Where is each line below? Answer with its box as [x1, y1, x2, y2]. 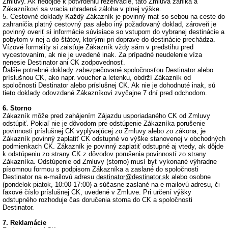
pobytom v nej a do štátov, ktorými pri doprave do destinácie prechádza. [3, 36, 215, 43]
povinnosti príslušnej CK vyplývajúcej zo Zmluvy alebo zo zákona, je [3, 127, 206, 135]
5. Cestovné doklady [3, 13, 63, 20]
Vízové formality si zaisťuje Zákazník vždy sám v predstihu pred [3, 43, 193, 51]
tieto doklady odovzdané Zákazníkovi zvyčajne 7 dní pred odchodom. [3, 89, 207, 97]
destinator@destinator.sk [96, 173, 169, 181]
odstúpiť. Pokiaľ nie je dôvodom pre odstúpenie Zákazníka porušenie [3, 120, 205, 127]
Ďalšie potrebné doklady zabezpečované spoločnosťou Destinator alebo [3, 66, 213, 74]
